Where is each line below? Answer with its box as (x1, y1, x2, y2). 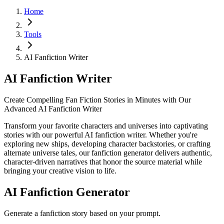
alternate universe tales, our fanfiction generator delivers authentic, (4, 148, 212, 157)
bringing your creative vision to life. (4, 166, 116, 175)
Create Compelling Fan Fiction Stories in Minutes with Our (4, 95, 191, 104)
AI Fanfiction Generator (4, 185, 130, 198)
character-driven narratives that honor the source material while (4, 157, 202, 166)
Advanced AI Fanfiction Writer (4, 104, 102, 113)
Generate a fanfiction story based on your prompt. (4, 208, 160, 217)
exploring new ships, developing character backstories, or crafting (4, 139, 210, 148)
